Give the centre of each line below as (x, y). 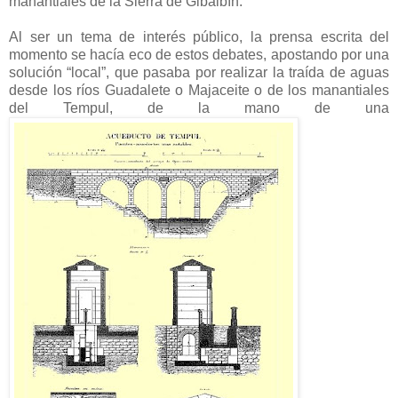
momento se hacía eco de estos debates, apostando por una (199, 54)
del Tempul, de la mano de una (199, 107)
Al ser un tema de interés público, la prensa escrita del (199, 36)
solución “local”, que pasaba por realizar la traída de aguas (199, 72)
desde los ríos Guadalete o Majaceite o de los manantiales (199, 90)
